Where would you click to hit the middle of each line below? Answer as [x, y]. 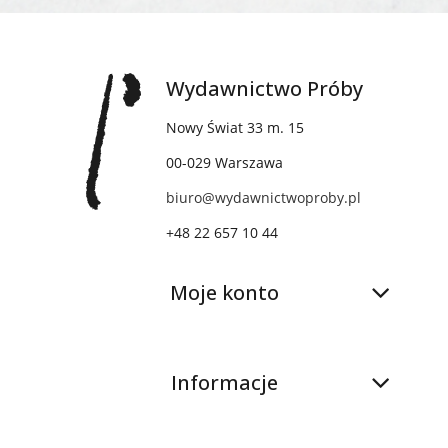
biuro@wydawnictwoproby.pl [263, 197]
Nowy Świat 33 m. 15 [234, 127]
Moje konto [224, 292]
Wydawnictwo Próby [264, 88]
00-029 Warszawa [224, 162]
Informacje [224, 382]
